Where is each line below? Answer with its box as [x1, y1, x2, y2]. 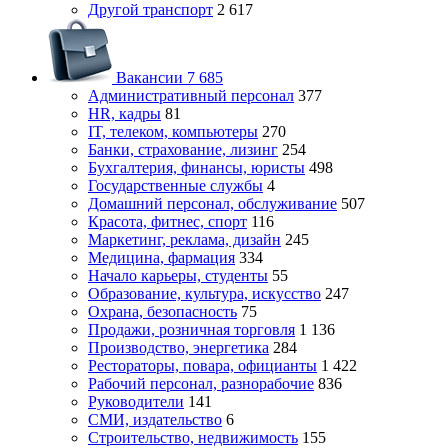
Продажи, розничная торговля [88, 321, 295, 338]
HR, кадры [88, 105, 161, 122]
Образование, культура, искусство [88, 285, 321, 302]
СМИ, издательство [88, 411, 222, 428]
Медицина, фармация [88, 249, 235, 266]
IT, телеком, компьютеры [88, 123, 258, 140]
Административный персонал [88, 87, 294, 104]
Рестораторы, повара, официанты [88, 357, 317, 374]
